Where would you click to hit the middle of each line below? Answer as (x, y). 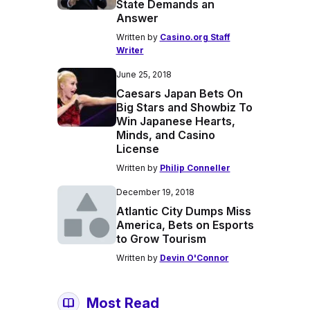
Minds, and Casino (165, 135)
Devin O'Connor (194, 258)
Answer (137, 18)
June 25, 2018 (144, 74)
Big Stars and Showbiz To (184, 107)
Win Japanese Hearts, (175, 121)
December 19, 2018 (155, 192)
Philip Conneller (195, 168)
